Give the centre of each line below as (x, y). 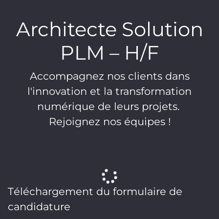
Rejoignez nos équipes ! (109, 121)
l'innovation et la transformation (109, 91)
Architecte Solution (109, 29)
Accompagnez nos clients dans (109, 76)
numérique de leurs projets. (109, 106)
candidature (39, 207)
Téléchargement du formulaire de (95, 191)
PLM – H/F (109, 53)
